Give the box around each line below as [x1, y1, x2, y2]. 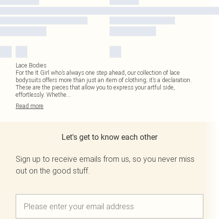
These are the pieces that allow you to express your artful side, [16, 84, 175, 91]
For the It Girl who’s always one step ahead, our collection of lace [16, 69, 180, 76]
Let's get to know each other [62, 132, 157, 142]
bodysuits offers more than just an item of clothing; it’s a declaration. [16, 76, 192, 84]
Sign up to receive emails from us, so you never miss [16, 154, 195, 164]
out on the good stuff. [16, 166, 90, 175]
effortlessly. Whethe [16, 91, 66, 98]
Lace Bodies [16, 62, 46, 69]
